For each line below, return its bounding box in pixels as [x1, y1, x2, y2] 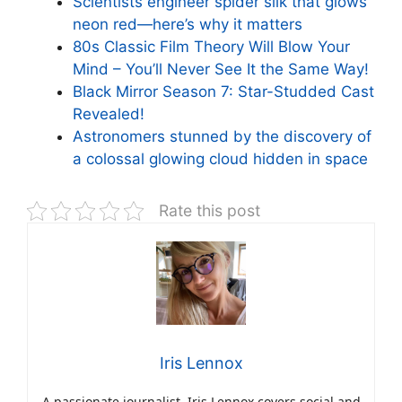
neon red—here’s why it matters [73, 14, 302, 33]
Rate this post [159, 200, 260, 220]
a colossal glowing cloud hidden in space [73, 149, 368, 168]
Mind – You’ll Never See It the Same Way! [73, 59, 369, 78]
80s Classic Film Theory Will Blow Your [73, 37, 350, 56]
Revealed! [73, 104, 144, 123]
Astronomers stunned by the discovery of [73, 127, 371, 145]
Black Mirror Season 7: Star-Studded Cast [73, 82, 374, 100]
